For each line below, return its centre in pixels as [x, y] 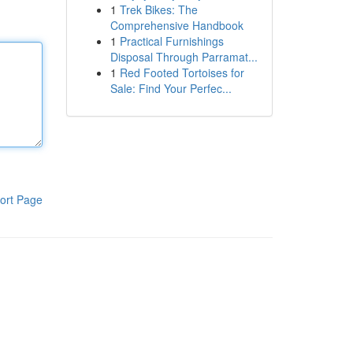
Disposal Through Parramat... [184, 57]
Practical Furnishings [171, 41]
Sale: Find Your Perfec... [171, 88]
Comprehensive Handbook [176, 25]
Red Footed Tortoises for [182, 72]
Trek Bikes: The [158, 9]
